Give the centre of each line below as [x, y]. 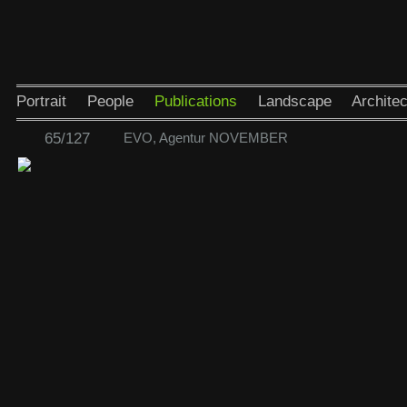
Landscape [294, 101]
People [110, 101]
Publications [195, 101]
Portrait [41, 101]
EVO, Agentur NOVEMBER [205, 138]
